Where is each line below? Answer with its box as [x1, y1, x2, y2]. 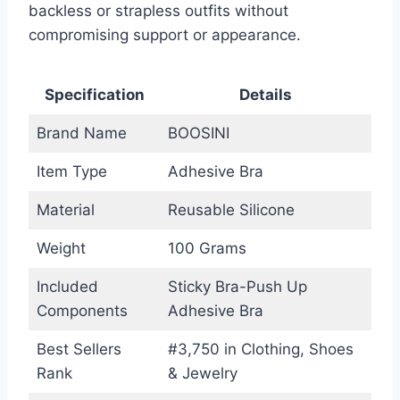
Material [36, 200, 95, 219]
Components [36, 301, 128, 320]
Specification [44, 85, 145, 104]
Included [36, 277, 98, 296]
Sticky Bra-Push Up [167, 277, 307, 296]
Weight [36, 238, 86, 257]
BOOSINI [167, 123, 229, 142]
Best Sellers [36, 339, 121, 358]
